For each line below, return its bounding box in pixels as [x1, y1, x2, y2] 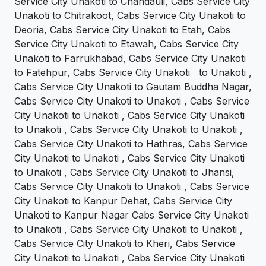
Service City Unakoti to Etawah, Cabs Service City [14, 37, 239, 50]
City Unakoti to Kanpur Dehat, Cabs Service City [14, 194, 232, 207]
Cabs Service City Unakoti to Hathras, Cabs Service [14, 137, 248, 150]
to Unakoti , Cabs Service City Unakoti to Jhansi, [14, 166, 235, 178]
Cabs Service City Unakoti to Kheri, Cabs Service [14, 237, 235, 249]
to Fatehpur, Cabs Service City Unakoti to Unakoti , [14, 66, 252, 78]
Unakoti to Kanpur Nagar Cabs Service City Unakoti [14, 208, 249, 221]
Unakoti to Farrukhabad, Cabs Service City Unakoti [14, 52, 246, 64]
